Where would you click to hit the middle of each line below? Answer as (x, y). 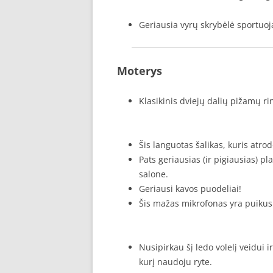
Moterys (140, 71)
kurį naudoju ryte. (175, 262)
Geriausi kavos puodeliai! (190, 189)
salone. (154, 174)
